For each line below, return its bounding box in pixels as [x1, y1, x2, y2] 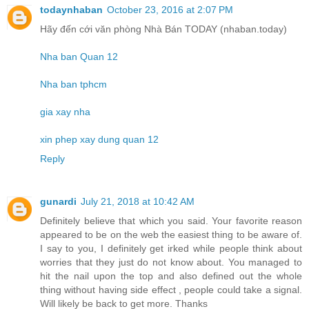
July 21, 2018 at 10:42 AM [81, 196, 195, 208]
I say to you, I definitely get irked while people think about [40, 243, 302, 255]
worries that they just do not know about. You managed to [40, 257, 302, 268]
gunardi [40, 196, 77, 208]
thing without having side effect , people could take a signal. [40, 284, 302, 296]
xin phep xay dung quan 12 [40, 134, 159, 146]
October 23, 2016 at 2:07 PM [107, 4, 233, 16]
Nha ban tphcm [40, 79, 107, 90]
